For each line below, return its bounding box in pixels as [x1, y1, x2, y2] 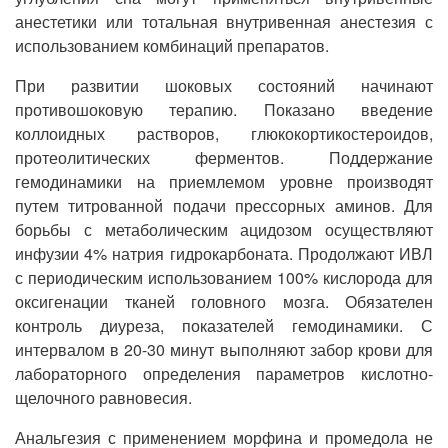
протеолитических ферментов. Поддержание [15, 146, 433, 169]
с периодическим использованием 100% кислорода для [15, 266, 433, 289]
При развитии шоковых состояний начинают [15, 74, 433, 97]
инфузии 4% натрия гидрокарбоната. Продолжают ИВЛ [15, 242, 433, 265]
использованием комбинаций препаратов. [15, 34, 329, 57]
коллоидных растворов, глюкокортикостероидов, [15, 122, 433, 145]
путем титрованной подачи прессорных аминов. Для [15, 194, 433, 217]
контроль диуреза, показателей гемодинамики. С [15, 314, 433, 337]
